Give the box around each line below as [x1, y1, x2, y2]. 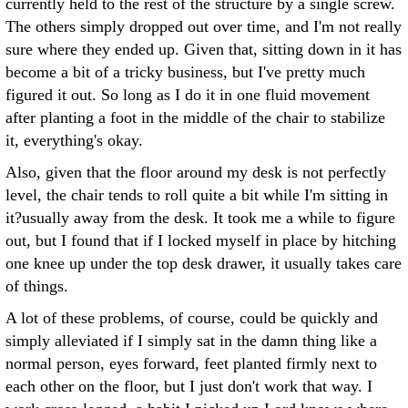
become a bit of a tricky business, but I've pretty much [5, 63, 365, 81]
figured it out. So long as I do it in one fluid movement [5, 86, 370, 104]
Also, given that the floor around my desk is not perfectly [5, 163, 386, 181]
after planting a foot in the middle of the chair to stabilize [5, 108, 385, 127]
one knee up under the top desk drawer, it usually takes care [5, 254, 402, 272]
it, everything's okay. [5, 131, 143, 149]
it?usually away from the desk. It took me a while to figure [5, 209, 395, 227]
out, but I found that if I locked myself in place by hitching [5, 231, 396, 250]
